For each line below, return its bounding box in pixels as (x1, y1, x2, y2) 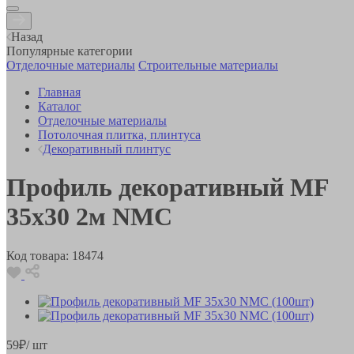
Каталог (38, 99, 81, 113)
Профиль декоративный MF (6, 173, 329, 202)
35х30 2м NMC (6, 202, 172, 232)
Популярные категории (6, 43, 133, 58)
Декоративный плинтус (43, 141, 171, 156)
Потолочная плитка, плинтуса (38, 127, 201, 141)
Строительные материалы (138, 58, 278, 72)
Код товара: (6, 248, 69, 262)
